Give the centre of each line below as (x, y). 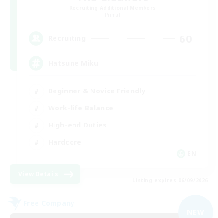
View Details (39, 174)
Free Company (49, 203)
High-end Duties (78, 125)
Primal (112, 14)
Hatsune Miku (73, 63)
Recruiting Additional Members (112, 8)
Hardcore (65, 142)
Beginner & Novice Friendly (97, 91)
